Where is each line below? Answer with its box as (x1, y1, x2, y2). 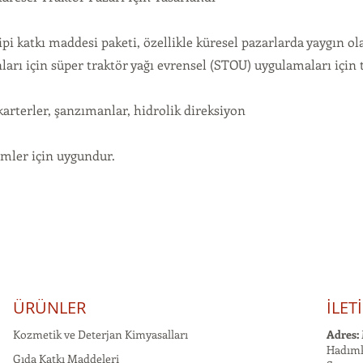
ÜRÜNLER (13, 297, 86, 318)
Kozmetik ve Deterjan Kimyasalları (13, 327, 188, 342)
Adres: (327, 327, 361, 342)
